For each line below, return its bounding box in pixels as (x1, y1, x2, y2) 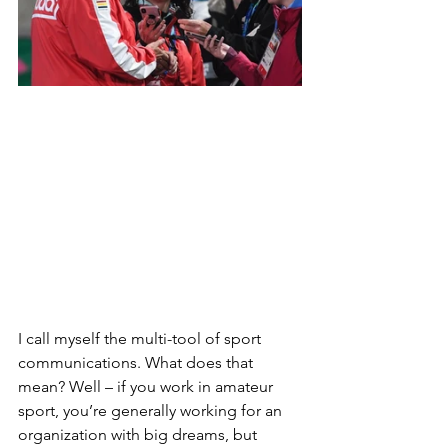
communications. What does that (18, 353, 257, 372)
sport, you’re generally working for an (18, 401, 286, 420)
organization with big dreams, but (18, 425, 261, 444)
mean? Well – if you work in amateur (18, 377, 277, 396)
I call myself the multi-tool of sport (18, 329, 265, 348)
